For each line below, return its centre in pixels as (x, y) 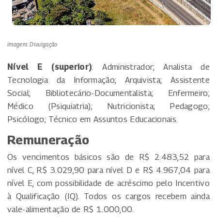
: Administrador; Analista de (151, 67)
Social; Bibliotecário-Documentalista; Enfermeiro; (108, 93)
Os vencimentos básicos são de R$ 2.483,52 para (108, 157)
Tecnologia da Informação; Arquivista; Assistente (108, 80)
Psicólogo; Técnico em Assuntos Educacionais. (93, 119)
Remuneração (48, 140)
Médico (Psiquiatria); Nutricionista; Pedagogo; (108, 106)
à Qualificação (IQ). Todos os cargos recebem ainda (108, 196)
